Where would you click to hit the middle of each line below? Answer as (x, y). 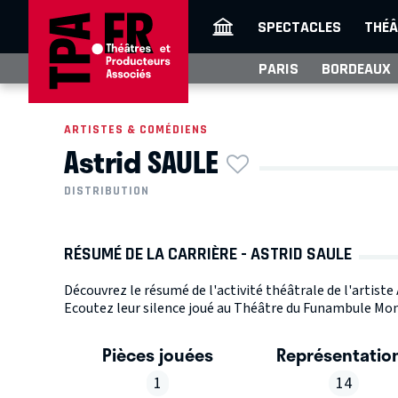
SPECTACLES (299, 27)
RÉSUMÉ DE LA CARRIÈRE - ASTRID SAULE (208, 254)
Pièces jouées (157, 355)
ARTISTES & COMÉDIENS (136, 129)
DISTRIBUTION (107, 191)
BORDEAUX (356, 68)
